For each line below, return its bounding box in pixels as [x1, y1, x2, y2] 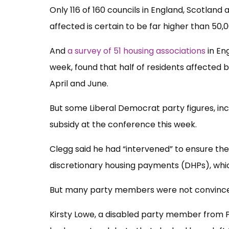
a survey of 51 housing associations [67, 44, 205, 57]
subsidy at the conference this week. [50, 118, 197, 130]
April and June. [50, 77, 108, 89]
